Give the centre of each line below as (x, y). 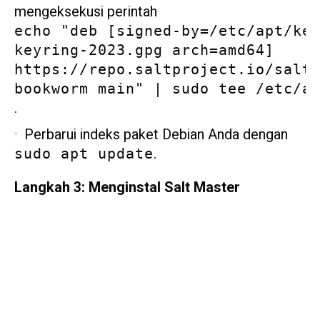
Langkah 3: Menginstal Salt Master (127, 187)
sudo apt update (84, 153)
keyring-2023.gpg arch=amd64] (144, 50)
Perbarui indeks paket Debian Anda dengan (156, 134)
